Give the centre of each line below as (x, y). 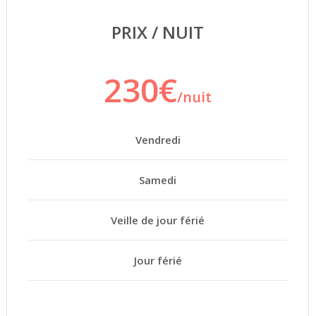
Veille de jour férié (158, 220)
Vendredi (158, 139)
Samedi (158, 180)
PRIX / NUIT (158, 32)
